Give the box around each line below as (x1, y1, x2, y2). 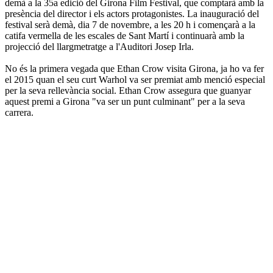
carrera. (5, 107, 34, 118)
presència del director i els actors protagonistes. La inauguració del (5, 8, 259, 19)
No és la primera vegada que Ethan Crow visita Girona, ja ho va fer (5, 63, 264, 74)
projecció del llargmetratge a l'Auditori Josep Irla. (5, 41, 194, 52)
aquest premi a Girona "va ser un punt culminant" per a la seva (5, 96, 245, 107)
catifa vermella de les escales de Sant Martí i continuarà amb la (5, 30, 244, 41)
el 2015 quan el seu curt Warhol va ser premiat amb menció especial (5, 74, 265, 85)
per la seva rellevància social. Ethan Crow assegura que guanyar (5, 85, 251, 96)
